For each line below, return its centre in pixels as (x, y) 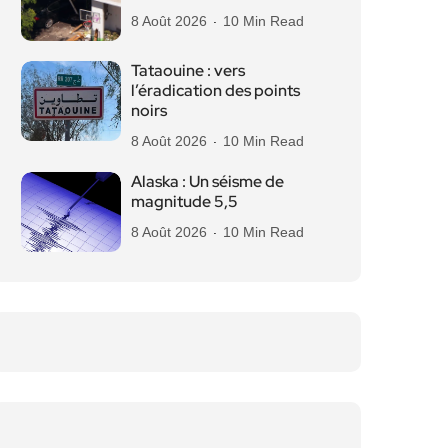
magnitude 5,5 (184, 201)
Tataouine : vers (188, 70)
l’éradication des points (215, 90)
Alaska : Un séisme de (207, 181)
